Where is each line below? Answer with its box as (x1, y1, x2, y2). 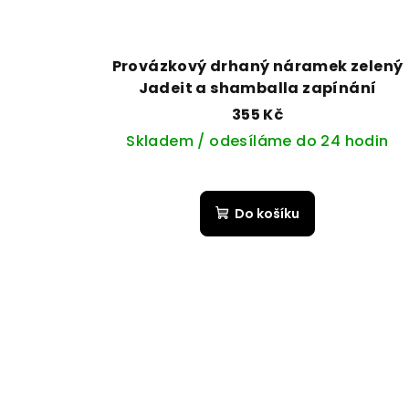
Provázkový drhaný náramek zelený (111, 56, 404, 78)
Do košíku (234, 204, 299, 224)
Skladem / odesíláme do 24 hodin (126, 131, 389, 152)
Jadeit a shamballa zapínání (138, 78, 377, 100)
